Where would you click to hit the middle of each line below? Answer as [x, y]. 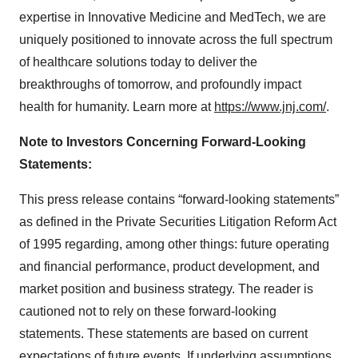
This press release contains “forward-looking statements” [179, 199]
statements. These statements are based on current [163, 334]
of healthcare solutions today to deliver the [138, 62]
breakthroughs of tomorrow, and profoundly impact [160, 84]
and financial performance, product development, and [169, 267]
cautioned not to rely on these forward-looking [148, 311]
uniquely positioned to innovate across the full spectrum [176, 40]
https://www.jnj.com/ [270, 107]
